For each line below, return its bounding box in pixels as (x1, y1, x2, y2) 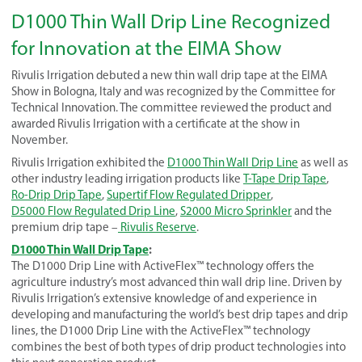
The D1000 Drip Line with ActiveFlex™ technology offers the (11, 259, 314, 273)
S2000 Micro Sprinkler (180, 204, 292, 218)
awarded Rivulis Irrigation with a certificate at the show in (11, 116, 300, 131)
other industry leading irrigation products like (11, 171, 243, 186)
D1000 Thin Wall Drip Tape (11, 242, 149, 257)
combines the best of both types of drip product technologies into (11, 339, 346, 354)
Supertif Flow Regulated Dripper (107, 187, 271, 202)
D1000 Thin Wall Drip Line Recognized (11, 9, 330, 33)
